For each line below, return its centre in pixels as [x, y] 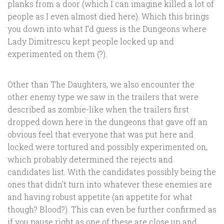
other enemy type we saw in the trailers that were [103, 97]
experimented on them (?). [57, 54]
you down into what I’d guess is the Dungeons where [107, 29]
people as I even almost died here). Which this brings [108, 16]
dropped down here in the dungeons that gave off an [107, 122]
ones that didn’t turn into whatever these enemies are [110, 184]
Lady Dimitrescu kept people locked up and [91, 41]
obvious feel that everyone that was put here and [100, 134]
